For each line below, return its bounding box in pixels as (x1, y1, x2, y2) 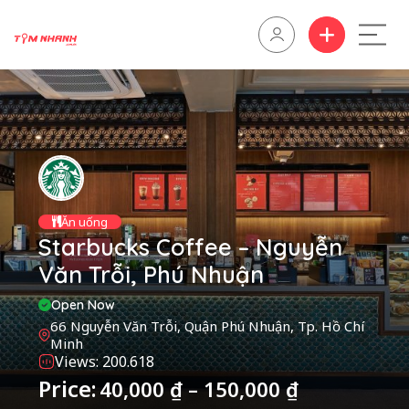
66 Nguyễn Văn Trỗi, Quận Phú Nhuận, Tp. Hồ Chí (49, 316, 364, 335)
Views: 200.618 (55, 351, 154, 372)
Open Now (51, 296, 115, 313)
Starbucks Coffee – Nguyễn (38, 232, 342, 261)
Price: (38, 372, 97, 404)
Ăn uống (61, 213, 108, 230)
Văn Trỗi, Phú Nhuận (38, 259, 264, 288)
